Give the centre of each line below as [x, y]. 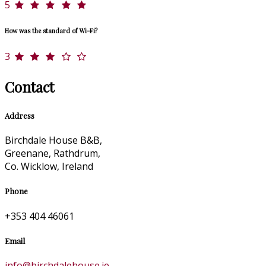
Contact [29, 87]
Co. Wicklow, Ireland [49, 167]
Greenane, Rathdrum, [53, 153]
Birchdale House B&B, [53, 140]
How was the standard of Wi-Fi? [51, 31]
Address [20, 116]
